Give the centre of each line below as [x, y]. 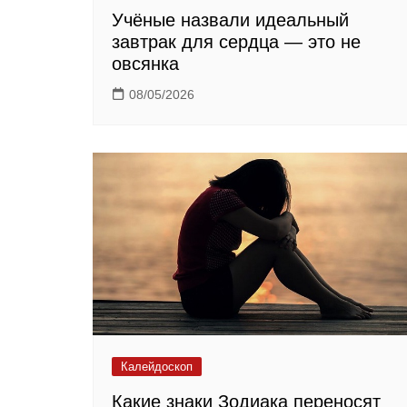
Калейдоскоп [157, 366]
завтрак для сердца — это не [236, 41]
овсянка [145, 63]
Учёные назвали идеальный [230, 20]
